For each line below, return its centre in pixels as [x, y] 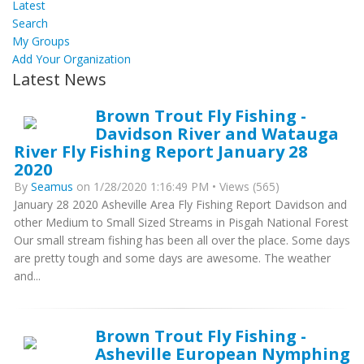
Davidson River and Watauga [217, 134]
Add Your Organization [71, 59]
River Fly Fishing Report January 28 [161, 152]
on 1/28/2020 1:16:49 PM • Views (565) [176, 187]
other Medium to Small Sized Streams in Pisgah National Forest [181, 223]
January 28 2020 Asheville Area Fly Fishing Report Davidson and [180, 205]
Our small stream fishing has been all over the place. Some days [182, 240]
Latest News [59, 80]
